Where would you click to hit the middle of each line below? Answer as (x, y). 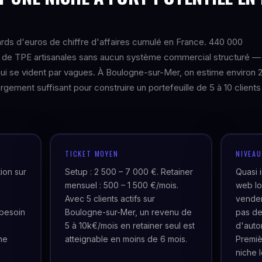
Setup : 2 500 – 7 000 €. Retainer (129, 172)
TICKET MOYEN (92, 154)
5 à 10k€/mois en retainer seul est (130, 225)
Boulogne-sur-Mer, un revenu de (128, 212)
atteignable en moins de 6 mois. (126, 239)
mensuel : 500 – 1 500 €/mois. (122, 185)
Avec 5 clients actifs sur (110, 199)
